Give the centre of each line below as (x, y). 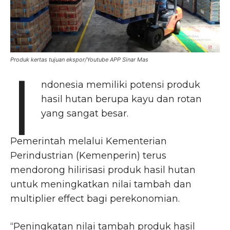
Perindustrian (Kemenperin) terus (88, 155)
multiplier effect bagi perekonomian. (95, 198)
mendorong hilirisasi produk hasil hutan (103, 170)
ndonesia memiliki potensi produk (121, 84)
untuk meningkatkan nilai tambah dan (101, 184)
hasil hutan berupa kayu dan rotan (122, 99)
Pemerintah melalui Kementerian (89, 141)
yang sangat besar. (85, 113)
